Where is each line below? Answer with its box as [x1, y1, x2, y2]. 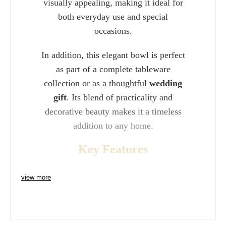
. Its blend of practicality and [67, 92, 173, 102]
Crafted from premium [47, 207, 132, 217]
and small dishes [47, 189, 107, 199]
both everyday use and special [58, 12, 168, 22]
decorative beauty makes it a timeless [44, 106, 182, 117]
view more [21, 174, 51, 181]
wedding [149, 78, 182, 88]
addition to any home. [73, 121, 153, 131]
